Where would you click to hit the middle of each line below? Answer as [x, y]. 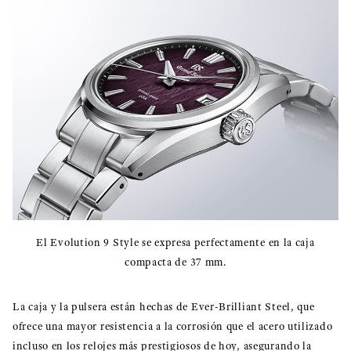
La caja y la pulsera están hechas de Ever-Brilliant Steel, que [164, 306]
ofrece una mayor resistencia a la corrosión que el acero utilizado [173, 326]
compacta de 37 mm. [175, 262]
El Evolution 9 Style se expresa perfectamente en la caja [175, 242]
